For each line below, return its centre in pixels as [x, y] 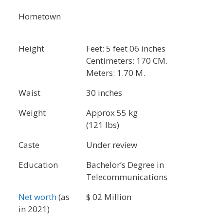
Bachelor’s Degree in [125, 165]
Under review [112, 145]
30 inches [104, 93]
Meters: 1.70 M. [116, 73]
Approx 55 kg [112, 113]
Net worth [37, 197]
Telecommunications [127, 177]
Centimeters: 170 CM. [127, 61]
